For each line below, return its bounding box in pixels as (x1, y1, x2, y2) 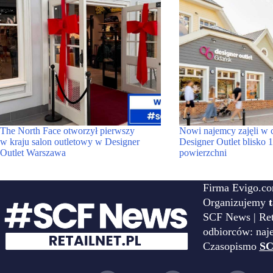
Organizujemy (202, 196, 269, 208)
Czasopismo (202, 240, 260, 252)
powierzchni (179, 147, 227, 158)
